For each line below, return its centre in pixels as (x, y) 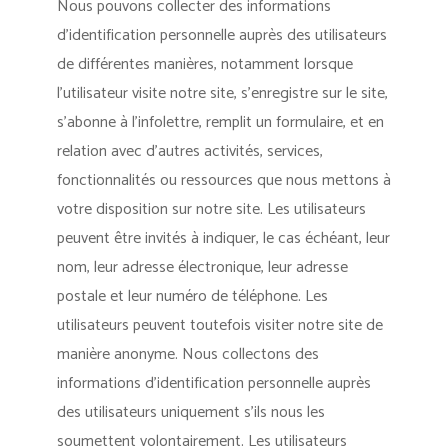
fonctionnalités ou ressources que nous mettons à (223, 180)
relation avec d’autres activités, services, (189, 151)
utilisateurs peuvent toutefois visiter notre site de (219, 325)
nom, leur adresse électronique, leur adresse (202, 267)
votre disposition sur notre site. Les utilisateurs (211, 209)
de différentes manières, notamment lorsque (204, 64)
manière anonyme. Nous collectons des (187, 354)
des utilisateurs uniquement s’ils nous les (190, 412)
